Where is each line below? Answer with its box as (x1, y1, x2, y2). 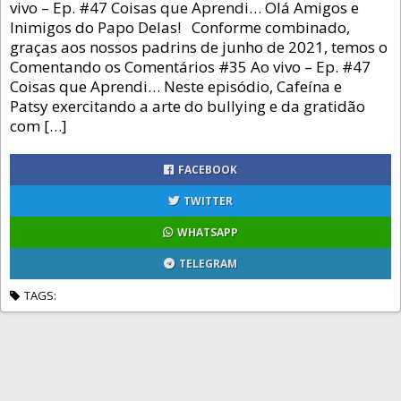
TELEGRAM (179, 256, 237, 271)
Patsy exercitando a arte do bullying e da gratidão (10, 96, 365, 116)
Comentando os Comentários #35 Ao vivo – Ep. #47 (10, 56, 371, 77)
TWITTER (183, 193, 233, 209)
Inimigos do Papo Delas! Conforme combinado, (10, 17, 350, 38)
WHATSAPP (177, 225, 238, 240)
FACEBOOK (178, 162, 237, 177)
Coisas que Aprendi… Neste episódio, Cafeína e (10, 76, 342, 97)
